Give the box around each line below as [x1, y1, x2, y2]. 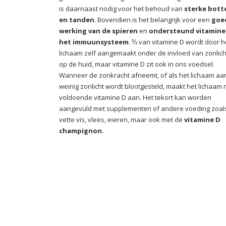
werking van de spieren [59, 26, 138, 35]
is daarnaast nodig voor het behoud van [59, 4, 184, 13]
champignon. [59, 126, 104, 135]
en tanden [59, 15, 94, 24]
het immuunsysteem [59, 37, 129, 46]
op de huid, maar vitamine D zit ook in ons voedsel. [59, 60, 214, 69]
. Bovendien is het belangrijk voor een [94, 15, 211, 24]
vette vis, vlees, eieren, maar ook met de [59, 115, 184, 124]
